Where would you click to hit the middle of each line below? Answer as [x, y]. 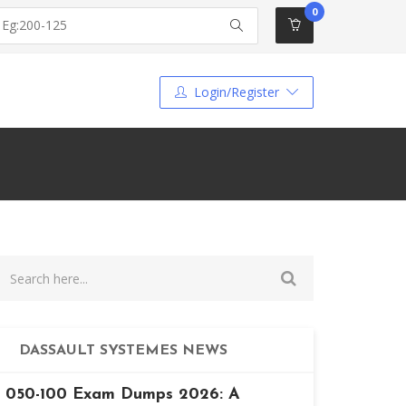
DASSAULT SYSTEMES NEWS [123, 351]
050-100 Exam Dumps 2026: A [123, 395]
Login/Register [237, 92]
